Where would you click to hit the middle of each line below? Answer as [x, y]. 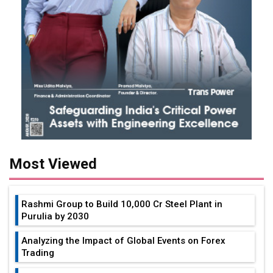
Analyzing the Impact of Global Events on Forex [123, 240]
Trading [38, 253]
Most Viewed [53, 164]
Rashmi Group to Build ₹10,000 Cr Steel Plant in [122, 204]
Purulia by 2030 [55, 216]
